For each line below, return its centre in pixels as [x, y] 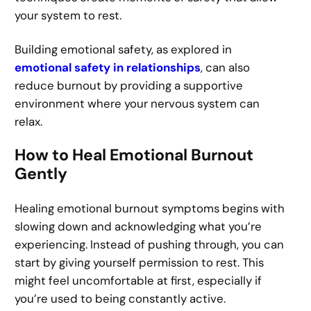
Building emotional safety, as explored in [124, 49]
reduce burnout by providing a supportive [129, 85]
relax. [29, 121]
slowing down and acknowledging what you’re [138, 227]
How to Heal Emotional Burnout [134, 154]
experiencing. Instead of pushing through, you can [150, 245]
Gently [41, 173]
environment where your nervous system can [137, 103]
